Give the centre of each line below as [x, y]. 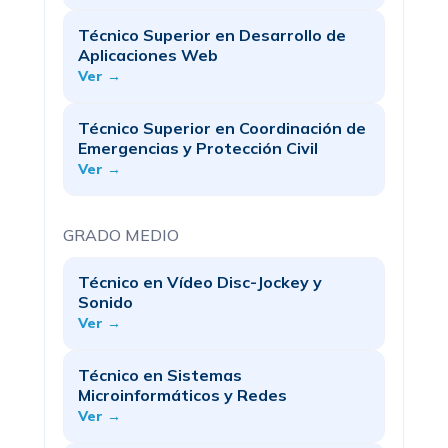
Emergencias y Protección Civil [198, 148]
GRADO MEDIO [121, 235]
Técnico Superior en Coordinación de [222, 128]
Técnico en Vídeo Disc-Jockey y [200, 282]
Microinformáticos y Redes [182, 395]
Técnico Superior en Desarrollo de [212, 35]
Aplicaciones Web [148, 55]
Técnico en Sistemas [160, 375]
